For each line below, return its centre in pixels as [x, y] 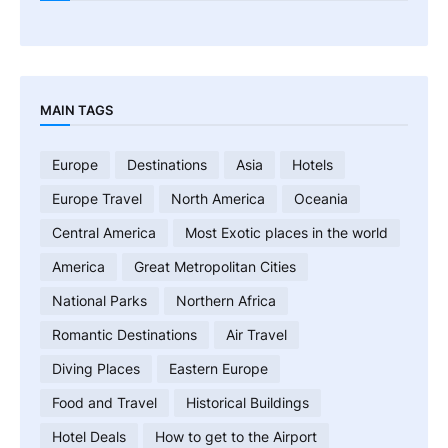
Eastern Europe [218, 368]
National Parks [99, 300]
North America [218, 198]
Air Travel [256, 334]
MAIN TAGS [76, 110]
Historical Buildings [247, 402]
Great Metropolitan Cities [215, 266]
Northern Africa [226, 300]
